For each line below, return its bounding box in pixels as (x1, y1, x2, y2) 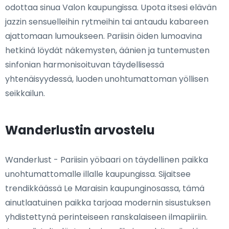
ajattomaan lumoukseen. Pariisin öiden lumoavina (5, 30, 202, 42)
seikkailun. (5, 87, 45, 99)
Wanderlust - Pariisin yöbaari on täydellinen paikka (5, 154, 208, 166)
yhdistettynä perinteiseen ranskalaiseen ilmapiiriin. (5, 211, 208, 223)
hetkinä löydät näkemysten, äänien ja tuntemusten (5, 44, 210, 56)
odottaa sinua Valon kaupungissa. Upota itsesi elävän (5, 2, 217, 13)
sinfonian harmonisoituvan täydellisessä (5, 59, 164, 71)
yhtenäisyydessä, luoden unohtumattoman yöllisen (5, 73, 209, 85)
